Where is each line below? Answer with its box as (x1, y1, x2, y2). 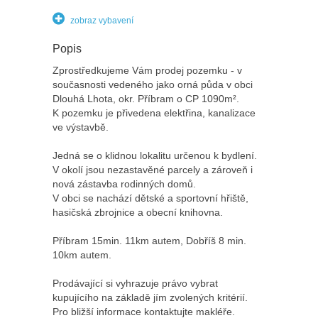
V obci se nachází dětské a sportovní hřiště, (53, 192, 248, 204)
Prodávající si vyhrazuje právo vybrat (53, 278, 218, 290)
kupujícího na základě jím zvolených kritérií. (53, 292, 248, 304)
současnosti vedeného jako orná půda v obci (53, 79, 253, 91)
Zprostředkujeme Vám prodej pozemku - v (53, 65, 242, 77)
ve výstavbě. (53, 121, 109, 133)
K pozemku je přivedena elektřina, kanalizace (53, 107, 256, 119)
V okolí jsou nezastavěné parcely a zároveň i (53, 164, 253, 176)
